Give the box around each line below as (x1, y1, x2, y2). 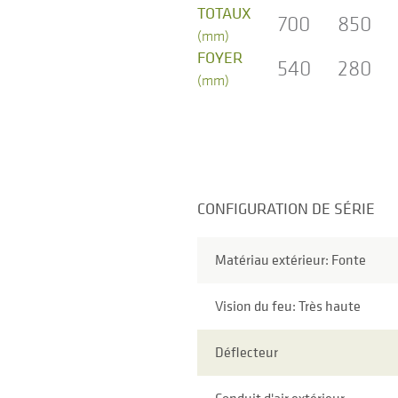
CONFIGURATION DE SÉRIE (197, 197, 375, 219)
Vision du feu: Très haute (215, 296, 361, 316)
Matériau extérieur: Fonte (215, 250, 366, 270)
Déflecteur (215, 342, 278, 362)
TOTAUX (197, 2, 251, 23)
